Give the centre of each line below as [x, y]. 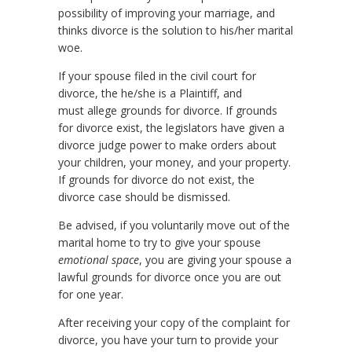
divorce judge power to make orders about [167, 145]
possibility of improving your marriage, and [167, 13]
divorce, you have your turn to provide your [168, 339]
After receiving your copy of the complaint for [174, 322]
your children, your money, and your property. [174, 162]
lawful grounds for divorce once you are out [170, 277]
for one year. [91, 294]
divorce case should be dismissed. [144, 196]
